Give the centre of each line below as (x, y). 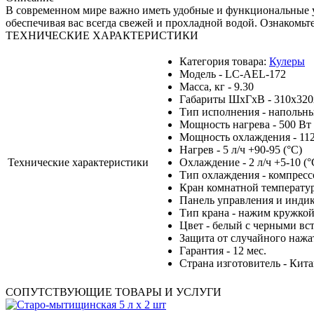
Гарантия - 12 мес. (223, 250)
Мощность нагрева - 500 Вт (245, 124)
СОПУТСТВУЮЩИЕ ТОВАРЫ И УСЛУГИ (114, 292)
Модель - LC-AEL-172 (233, 74)
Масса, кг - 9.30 (217, 86)
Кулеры (287, 61)
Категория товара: (224, 61)
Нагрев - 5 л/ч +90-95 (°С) (241, 149)
